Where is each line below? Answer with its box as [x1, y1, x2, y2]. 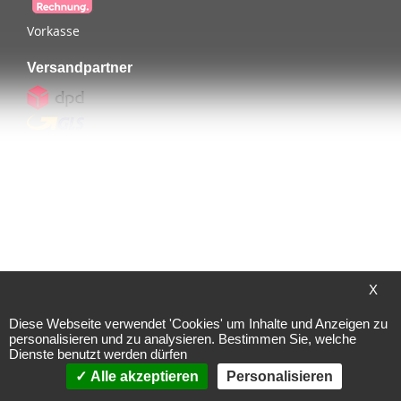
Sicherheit [27, 190, 96, 206]
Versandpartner [27, 59, 132, 75]
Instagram [54, 349, 115, 367]
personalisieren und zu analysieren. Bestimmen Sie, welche [9, 331, 356, 346]
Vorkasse [27, 21, 80, 39]
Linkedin [54, 380, 105, 398]
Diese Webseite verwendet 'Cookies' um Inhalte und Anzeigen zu [9, 316, 388, 331]
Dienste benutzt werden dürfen [9, 346, 187, 362]
